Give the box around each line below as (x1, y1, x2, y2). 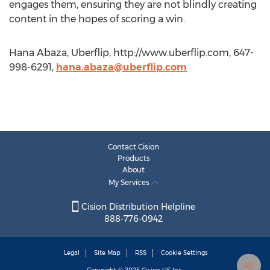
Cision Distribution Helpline (78, 201, 195, 213)
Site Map (94, 249, 121, 257)
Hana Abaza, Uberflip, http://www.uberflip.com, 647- (9, 47, 254, 58)
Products (117, 154, 150, 163)
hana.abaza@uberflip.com (56, 61, 187, 73)
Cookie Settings (161, 249, 208, 257)
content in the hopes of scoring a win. (9, 13, 185, 25)
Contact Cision (108, 142, 159, 151)
